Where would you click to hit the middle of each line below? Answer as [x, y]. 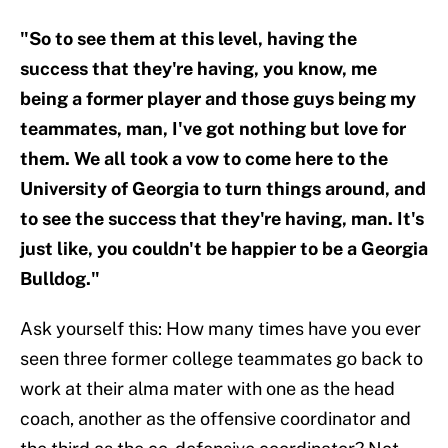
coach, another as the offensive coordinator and [215, 419]
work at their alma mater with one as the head [207, 389]
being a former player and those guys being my [218, 99]
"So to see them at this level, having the [188, 39]
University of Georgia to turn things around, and [223, 189]
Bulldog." [60, 279]
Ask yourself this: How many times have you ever [220, 329]
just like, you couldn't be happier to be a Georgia [224, 249]
